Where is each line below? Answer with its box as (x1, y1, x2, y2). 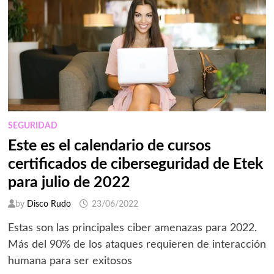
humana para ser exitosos (7, 256, 132, 267)
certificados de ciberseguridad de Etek (7, 157, 263, 172)
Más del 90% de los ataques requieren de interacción (7, 239, 266, 251)
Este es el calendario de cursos (7, 138, 211, 154)
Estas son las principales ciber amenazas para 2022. (7, 223, 257, 234)
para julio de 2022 (7, 175, 130, 191)
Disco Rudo (26, 200, 71, 209)
